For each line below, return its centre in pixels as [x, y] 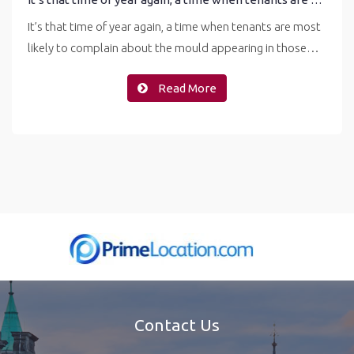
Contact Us [177, 324]
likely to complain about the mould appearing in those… [173, 47]
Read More [186, 88]
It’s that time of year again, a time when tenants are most [174, 26]
